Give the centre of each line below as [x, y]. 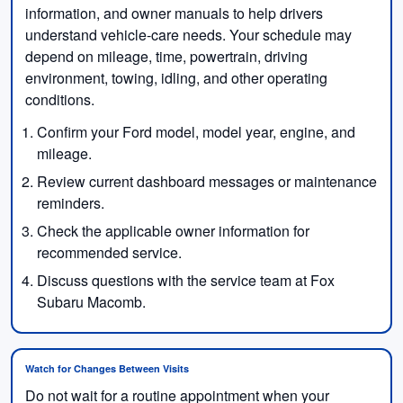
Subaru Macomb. [91, 301]
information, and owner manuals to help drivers [174, 13]
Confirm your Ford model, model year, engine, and [196, 131]
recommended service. [109, 252]
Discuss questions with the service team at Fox [185, 280]
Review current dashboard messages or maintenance [206, 181]
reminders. [70, 202]
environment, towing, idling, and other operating [176, 77]
